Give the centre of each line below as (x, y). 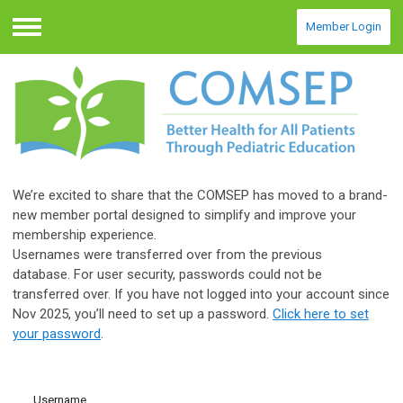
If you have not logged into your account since (250, 295)
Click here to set (321, 314)
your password (57, 334)
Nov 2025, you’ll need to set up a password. (143, 314)
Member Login (344, 27)
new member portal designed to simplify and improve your (184, 215)
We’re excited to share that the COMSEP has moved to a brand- (200, 196)
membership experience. (85, 235)
